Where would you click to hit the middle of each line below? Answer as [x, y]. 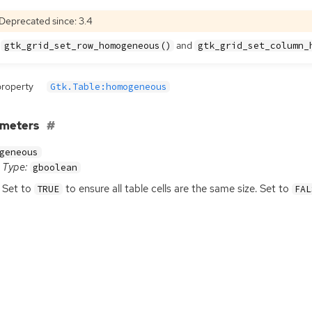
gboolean [55, 168]
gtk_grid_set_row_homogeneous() [87, 45]
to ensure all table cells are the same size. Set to [177, 189]
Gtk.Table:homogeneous [108, 87]
